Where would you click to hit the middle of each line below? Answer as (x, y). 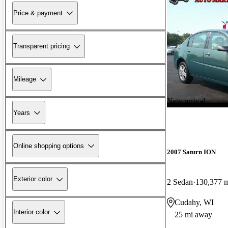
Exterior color (33, 179)
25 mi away (193, 214)
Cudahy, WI (194, 202)
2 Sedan (180, 182)
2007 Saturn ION (191, 152)
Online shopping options (49, 146)
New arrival (186, 101)
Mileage (25, 79)
